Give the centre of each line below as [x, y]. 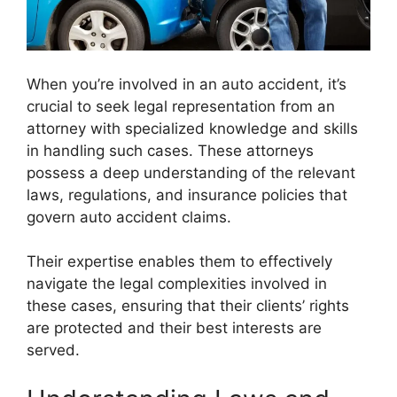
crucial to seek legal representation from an [181, 106]
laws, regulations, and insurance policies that [187, 195]
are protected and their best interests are [174, 328]
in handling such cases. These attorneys [170, 150]
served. [53, 350]
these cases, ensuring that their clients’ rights [188, 306]
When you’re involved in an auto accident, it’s [187, 84]
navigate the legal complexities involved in [177, 284]
